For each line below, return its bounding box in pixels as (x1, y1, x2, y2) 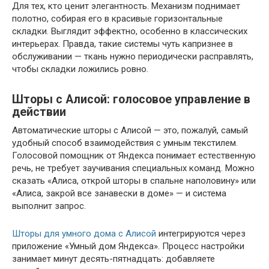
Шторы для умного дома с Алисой (12, 228, 156, 239)
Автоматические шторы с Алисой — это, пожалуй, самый (12, 125, 248, 136)
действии (12, 105, 66, 119)
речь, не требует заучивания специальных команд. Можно (12, 163, 255, 174)
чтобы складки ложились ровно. (12, 64, 148, 74)
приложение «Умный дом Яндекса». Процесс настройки (12, 241, 244, 252)
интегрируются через (156, 228, 246, 239)
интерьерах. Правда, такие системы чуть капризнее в (12, 38, 233, 49)
